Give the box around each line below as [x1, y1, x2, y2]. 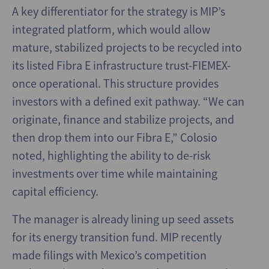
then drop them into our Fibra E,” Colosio [12, 130, 217, 145]
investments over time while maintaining [12, 166, 217, 181]
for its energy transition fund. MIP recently [12, 229, 222, 244]
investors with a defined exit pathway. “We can [12, 94, 244, 109]
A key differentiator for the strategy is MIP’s [12, 4, 225, 19]
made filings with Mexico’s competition [12, 247, 207, 262]
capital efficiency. [12, 184, 98, 199]
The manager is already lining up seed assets [12, 211, 234, 226]
